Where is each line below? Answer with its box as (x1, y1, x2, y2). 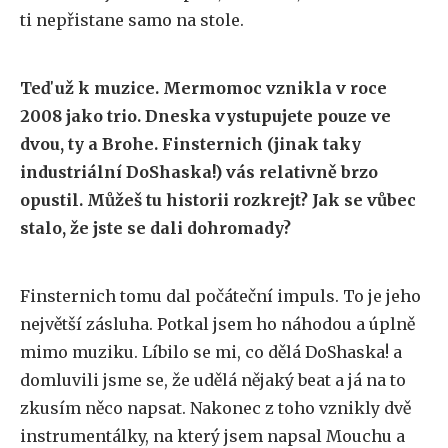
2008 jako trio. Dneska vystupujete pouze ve (20, 106, 391, 126)
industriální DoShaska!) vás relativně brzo (20, 162, 378, 182)
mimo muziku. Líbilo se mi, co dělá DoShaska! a (20, 342, 402, 362)
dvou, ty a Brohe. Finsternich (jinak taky (20, 134, 361, 154)
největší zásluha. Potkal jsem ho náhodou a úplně (20, 314, 415, 334)
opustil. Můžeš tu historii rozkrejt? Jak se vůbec (20, 190, 416, 210)
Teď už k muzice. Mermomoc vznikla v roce (20, 78, 387, 98)
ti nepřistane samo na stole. (20, 10, 244, 30)
